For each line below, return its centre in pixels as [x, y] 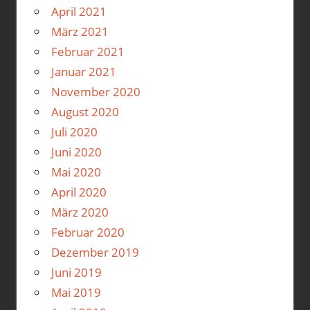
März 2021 [80, 31]
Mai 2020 [76, 172]
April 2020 [79, 192]
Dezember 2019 [95, 252]
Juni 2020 [76, 152]
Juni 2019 [76, 272]
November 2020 [95, 91]
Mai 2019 [76, 292]
